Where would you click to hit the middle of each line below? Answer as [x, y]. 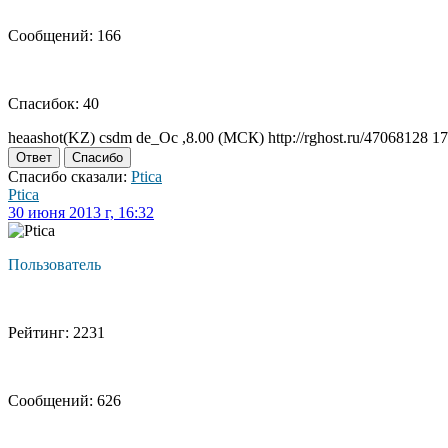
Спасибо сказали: [69, 177]
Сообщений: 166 [64, 36]
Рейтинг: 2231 [56, 333]
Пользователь [54, 265]
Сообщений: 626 [64, 401]
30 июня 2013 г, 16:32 [81, 213]
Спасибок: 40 [53, 104]
